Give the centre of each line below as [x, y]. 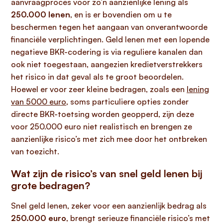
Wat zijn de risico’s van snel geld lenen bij [107, 173]
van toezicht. [35, 151]
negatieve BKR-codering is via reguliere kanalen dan [107, 52]
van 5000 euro [39, 102]
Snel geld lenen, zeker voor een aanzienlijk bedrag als [109, 206]
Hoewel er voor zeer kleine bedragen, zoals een [99, 89]
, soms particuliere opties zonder [127, 102]
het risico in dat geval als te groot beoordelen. [97, 77]
